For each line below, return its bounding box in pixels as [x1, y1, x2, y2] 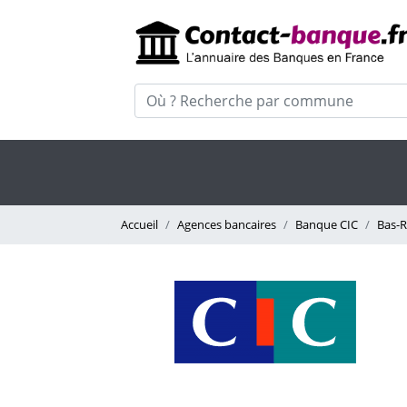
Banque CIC [295, 216, 358, 233]
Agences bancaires [177, 216, 276, 233]
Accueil [121, 216, 158, 233]
